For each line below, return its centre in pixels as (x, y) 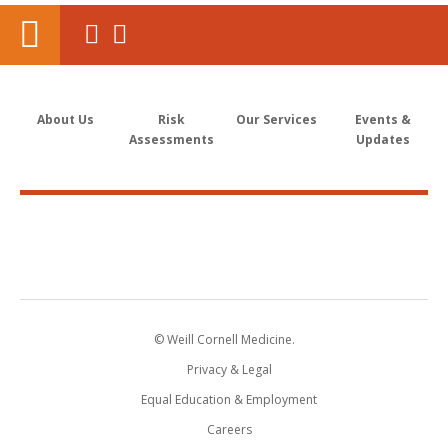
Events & (382, 119)
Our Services (277, 119)
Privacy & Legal (229, 369)
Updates (382, 139)
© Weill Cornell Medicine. (224, 339)
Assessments (171, 139)
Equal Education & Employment (229, 399)
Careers (229, 429)
